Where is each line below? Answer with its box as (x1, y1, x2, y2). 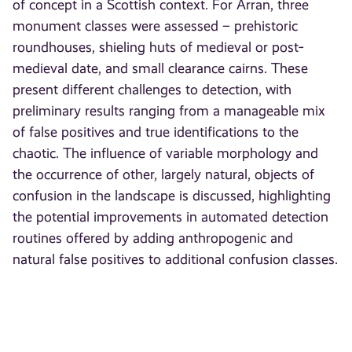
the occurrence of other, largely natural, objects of (13, 167, 315, 183)
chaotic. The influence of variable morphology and (13, 145, 319, 162)
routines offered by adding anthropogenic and (13, 230, 294, 247)
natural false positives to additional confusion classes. (13, 251, 339, 268)
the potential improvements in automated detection (13, 209, 329, 225)
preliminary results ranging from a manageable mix (13, 103, 326, 119)
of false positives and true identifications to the (13, 124, 299, 141)
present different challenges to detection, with (13, 82, 292, 98)
